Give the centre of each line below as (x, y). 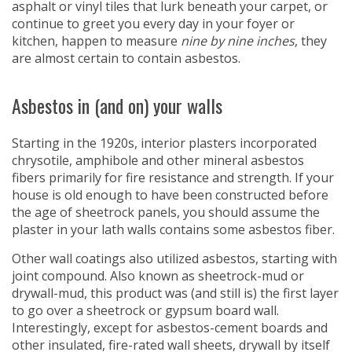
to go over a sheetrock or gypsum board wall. (145, 311)
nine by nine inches (238, 41)
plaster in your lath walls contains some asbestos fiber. (173, 230)
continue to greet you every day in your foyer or (153, 24)
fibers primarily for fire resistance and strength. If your (173, 178)
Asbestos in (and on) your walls (117, 106)
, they (311, 41)
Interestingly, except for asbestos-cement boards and (170, 328)
